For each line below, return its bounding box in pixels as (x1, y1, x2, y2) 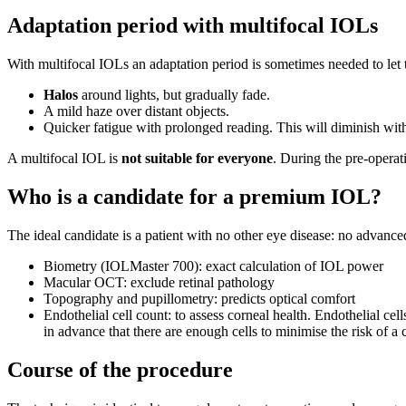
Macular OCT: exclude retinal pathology (43, 275, 275, 290)
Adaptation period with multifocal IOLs (7, 14, 378, 38)
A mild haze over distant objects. (43, 103, 229, 120)
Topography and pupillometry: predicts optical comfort (43, 291, 355, 306)
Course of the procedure (7, 357, 233, 382)
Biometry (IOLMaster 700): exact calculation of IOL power (43, 258, 383, 274)
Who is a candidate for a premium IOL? (7, 185, 382, 209)
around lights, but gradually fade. (78, 87, 270, 103)
